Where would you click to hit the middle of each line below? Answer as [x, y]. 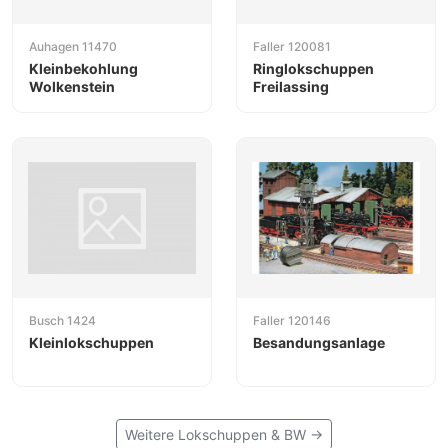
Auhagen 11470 [73, 46]
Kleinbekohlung [83, 68]
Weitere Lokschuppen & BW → [224, 435]
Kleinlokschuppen [91, 343]
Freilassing [291, 86]
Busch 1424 [62, 321]
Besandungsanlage [319, 343]
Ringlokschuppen [313, 68]
